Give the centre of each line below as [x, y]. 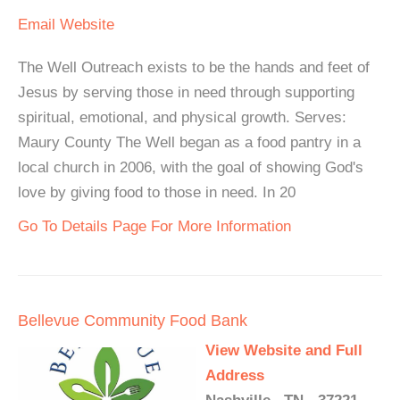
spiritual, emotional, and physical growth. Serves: [182, 118]
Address [235, 376]
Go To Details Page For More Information [154, 227]
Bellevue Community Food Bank [133, 321]
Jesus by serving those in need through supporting [186, 93]
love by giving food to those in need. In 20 [157, 193]
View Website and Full [284, 351]
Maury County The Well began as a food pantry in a [189, 143]
